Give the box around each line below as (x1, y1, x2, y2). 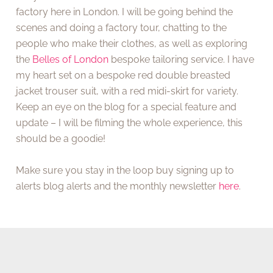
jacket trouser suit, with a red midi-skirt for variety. (16, 85, 239, 97)
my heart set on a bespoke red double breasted (16, 69, 231, 81)
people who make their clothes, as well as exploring (16, 37, 248, 49)
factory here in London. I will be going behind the (16, 5, 233, 18)
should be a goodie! (16, 132, 106, 144)
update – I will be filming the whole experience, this (16, 116, 243, 129)
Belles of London (32, 53, 109, 65)
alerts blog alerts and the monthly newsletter (16, 180, 219, 192)
